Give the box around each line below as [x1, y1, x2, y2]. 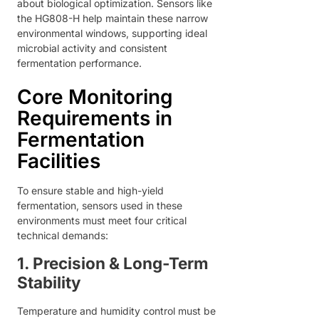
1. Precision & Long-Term [17, 253, 209, 273]
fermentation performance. [17, 56, 142, 69]
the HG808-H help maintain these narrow [17, 11, 208, 24]
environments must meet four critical [17, 214, 187, 227]
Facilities [17, 149, 100, 174]
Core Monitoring [17, 85, 173, 110]
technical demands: [17, 229, 108, 242]
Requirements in [17, 106, 172, 131]
